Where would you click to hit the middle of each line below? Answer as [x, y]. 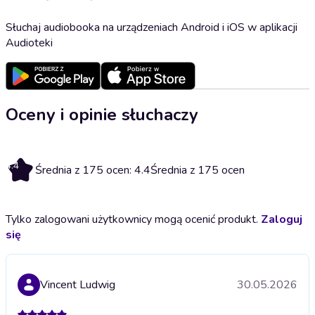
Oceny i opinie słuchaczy [102, 114]
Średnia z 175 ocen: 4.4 [93, 170]
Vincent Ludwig [78, 284]
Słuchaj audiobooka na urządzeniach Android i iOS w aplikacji [152, 27]
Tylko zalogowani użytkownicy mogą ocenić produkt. [133, 219]
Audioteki [29, 43]
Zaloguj [282, 219]
